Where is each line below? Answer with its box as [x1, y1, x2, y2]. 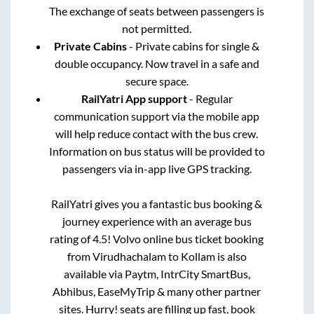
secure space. [125, 74, 189, 88]
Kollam [180, 249, 215, 263]
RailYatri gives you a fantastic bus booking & [51, 196, 263, 210]
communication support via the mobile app [54, 109, 260, 123]
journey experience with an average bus [62, 214, 252, 228]
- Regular [186, 91, 233, 105]
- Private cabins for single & [127, 39, 260, 53]
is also [214, 249, 247, 263]
